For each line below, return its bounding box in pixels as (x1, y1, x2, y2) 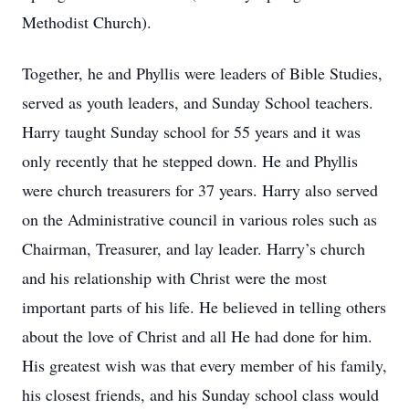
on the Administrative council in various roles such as (22, 208, 377, 230)
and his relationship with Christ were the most (22, 267, 327, 288)
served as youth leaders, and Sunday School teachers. (22, 91, 373, 113)
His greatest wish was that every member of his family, (22, 354, 387, 376)
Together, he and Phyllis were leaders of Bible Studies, (22, 62, 383, 84)
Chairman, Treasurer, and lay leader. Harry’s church (22, 237, 365, 259)
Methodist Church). (22, 11, 152, 33)
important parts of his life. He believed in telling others (22, 296, 386, 318)
